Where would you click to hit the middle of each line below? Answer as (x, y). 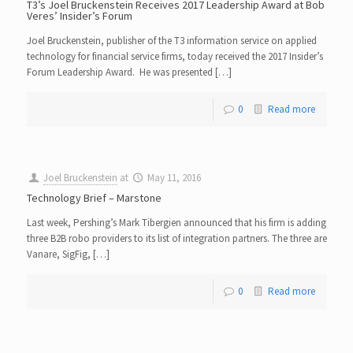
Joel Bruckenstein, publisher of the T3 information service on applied (171, 41)
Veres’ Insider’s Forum (79, 16)
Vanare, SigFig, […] (68, 255)
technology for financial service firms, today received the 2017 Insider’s (175, 57)
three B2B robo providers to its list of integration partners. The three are (176, 239)
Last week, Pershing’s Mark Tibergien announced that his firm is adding (176, 223)
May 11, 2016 (174, 178)
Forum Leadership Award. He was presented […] (129, 72)
